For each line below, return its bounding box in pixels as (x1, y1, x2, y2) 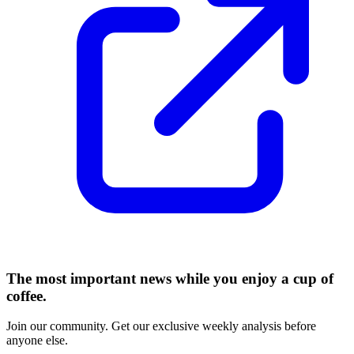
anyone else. (6, 333, 68, 348)
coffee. (6, 287, 47, 304)
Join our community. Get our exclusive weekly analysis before (6, 319, 316, 333)
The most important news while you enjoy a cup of (6, 269, 333, 287)
